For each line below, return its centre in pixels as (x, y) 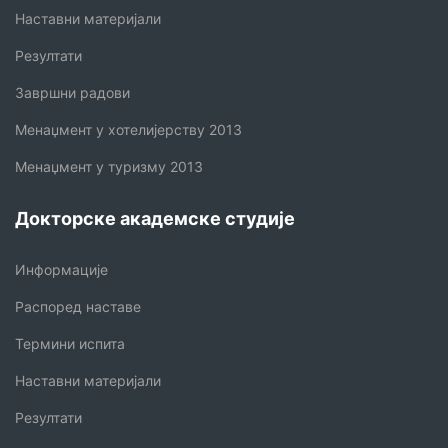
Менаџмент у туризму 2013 (109, 166)
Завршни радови (72, 92)
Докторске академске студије (155, 218)
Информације (61, 269)
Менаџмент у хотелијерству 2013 (128, 129)
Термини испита (70, 343)
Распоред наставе (78, 306)
